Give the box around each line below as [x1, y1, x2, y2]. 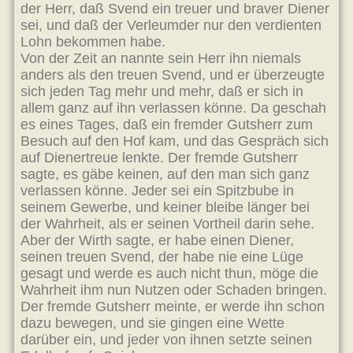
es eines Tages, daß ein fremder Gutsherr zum [20, 117, 313, 132]
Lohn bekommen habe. [20, 34, 165, 50]
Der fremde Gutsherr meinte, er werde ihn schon [20, 299, 325, 314]
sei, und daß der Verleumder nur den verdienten [20, 17, 321, 33]
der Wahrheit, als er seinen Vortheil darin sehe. [20, 216, 314, 232]
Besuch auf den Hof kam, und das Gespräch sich [20, 133, 329, 149]
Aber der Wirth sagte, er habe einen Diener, [20, 232, 294, 248]
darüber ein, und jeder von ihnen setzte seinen [20, 332, 312, 347]
